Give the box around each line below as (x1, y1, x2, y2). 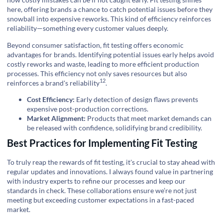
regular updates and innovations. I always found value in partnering (7, 167, 213, 176)
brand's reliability (45, 78, 100, 87)
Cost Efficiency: (27, 95, 75, 104)
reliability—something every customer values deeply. (7, 24, 168, 33)
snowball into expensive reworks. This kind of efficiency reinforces (7, 14, 211, 23)
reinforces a (7, 78, 45, 87)
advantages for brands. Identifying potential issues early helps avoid (7, 50, 214, 59)
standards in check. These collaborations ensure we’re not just (7, 186, 197, 195)
